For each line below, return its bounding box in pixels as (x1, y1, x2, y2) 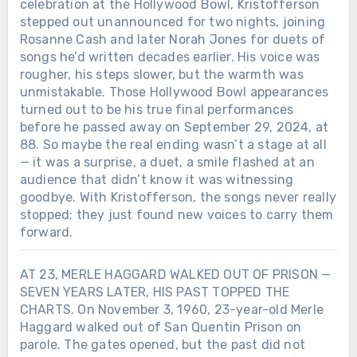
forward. (19, 224, 73, 240)
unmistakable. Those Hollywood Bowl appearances (19, 84, 328, 100)
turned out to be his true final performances (19, 101, 294, 117)
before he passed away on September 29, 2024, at (19, 119, 329, 135)
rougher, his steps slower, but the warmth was (19, 66, 304, 82)
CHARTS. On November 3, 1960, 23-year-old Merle (19, 301, 324, 317)
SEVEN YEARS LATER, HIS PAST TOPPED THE (19, 284, 290, 300)
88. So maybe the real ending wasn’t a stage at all (19, 136, 327, 152)
